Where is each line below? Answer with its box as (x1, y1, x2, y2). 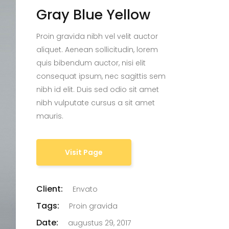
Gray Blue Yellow (36, 5, 150, 24)
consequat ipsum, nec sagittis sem (36, 71, 166, 81)
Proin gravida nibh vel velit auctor (36, 31, 158, 41)
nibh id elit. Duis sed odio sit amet (36, 84, 159, 95)
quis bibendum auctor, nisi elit (36, 58, 146, 68)
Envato (73, 184, 98, 194)
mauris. (36, 111, 63, 121)
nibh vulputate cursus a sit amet (36, 98, 155, 108)
